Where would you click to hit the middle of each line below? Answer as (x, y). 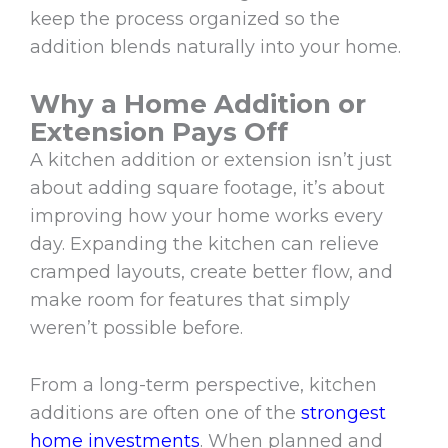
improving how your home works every (206, 216)
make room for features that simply (190, 300)
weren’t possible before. (136, 328)
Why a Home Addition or (198, 104)
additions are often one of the (165, 413)
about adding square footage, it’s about (207, 188)
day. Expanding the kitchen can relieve (204, 244)
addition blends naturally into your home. (215, 47)
